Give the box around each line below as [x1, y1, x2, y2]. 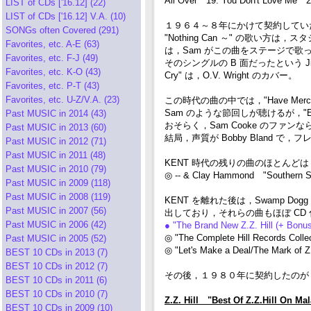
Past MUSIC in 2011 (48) [6, 150, 106, 160]
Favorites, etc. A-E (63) [6, 39, 99, 49]
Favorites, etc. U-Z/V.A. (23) [6, 94, 119, 105]
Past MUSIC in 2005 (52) [6, 233, 106, 244]
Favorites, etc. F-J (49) [6, 53, 98, 63]
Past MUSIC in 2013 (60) [6, 122, 106, 133]
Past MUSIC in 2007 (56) [6, 205, 106, 216]
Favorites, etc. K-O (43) [6, 67, 101, 77]
